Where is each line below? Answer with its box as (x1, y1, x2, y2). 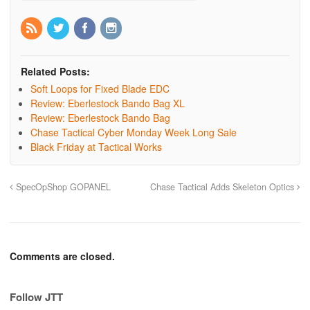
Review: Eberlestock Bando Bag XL (30, 95, 185, 110)
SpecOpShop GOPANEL (13, 180, 111, 193)
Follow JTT (10, 289, 63, 304)
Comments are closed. (10, 248, 115, 263)
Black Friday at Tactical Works (30, 139, 162, 154)
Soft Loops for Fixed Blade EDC (30, 81, 170, 95)
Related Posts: (21, 64, 90, 78)
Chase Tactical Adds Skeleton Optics (150, 180, 297, 193)
